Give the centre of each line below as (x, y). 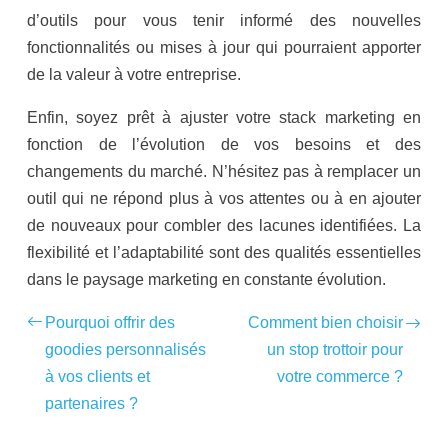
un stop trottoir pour (335, 350)
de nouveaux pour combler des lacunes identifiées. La (224, 226)
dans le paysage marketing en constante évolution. (206, 280)
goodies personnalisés (125, 350)
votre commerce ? (340, 377)
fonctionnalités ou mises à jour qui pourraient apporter (224, 48)
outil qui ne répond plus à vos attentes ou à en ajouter (224, 199)
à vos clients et (97, 377)
